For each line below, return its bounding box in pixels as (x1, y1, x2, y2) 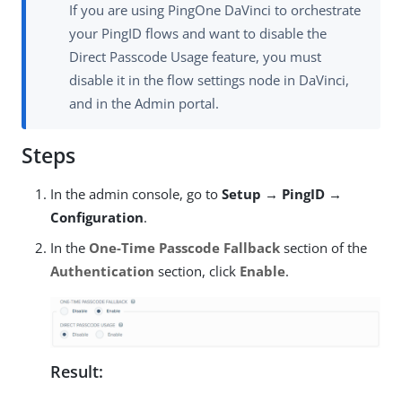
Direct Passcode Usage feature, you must (69, 48, 321, 66)
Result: (50, 361, 103, 382)
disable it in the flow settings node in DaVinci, (69, 71, 349, 90)
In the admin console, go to (50, 185, 222, 204)
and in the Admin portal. (69, 94, 219, 113)
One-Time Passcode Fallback (89, 239, 280, 258)
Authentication (50, 262, 154, 281)
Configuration (50, 208, 144, 227)
